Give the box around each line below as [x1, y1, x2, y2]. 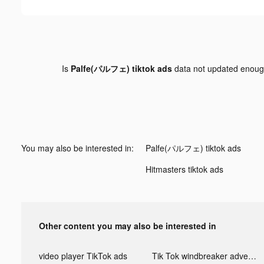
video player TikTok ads [39, 249, 127, 262]
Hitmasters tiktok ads [146, 163, 223, 175]
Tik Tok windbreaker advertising [247, 249, 256, 262]
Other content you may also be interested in [39, 219, 216, 232]
